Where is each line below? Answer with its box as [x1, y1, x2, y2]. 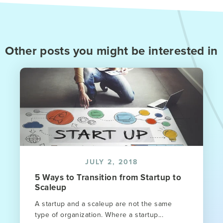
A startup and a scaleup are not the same [35, 199, 172, 209]
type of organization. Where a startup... [35, 210, 163, 220]
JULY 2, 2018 [85, 157, 138, 167]
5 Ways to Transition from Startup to [35, 171, 181, 184]
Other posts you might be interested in [5, 42, 218, 60]
